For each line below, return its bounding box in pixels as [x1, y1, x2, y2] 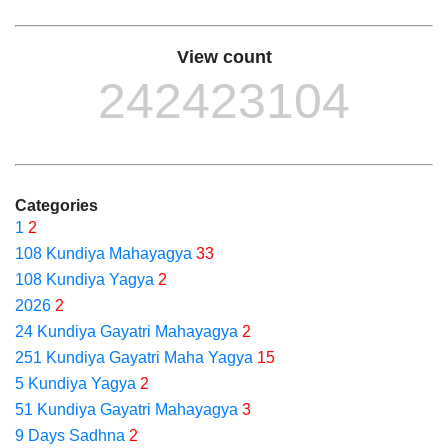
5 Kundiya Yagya [15, 375, 136, 392]
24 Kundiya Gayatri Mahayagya [15, 323, 238, 340]
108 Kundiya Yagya [15, 271, 154, 288]
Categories [15, 197, 98, 214]
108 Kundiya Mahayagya [15, 245, 192, 262]
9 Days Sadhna [15, 427, 125, 444]
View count [176, 47, 272, 67]
